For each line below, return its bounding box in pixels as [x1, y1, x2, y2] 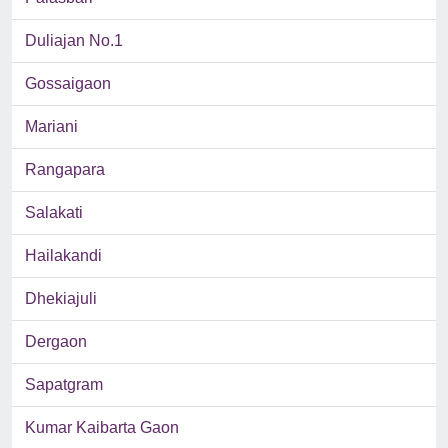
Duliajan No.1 [25, 32, 123, 50]
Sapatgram [25, 376, 103, 394]
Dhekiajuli [25, 290, 97, 308]
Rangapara [25, 161, 105, 179]
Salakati [25, 204, 83, 222]
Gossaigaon [25, 75, 111, 93]
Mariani [25, 118, 78, 136]
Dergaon [25, 333, 87, 351]
